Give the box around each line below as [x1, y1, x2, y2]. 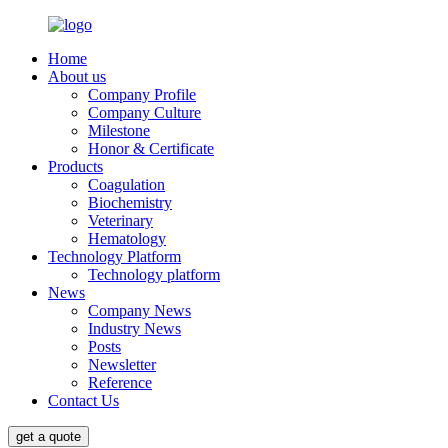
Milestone [88, 122, 150, 139]
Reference [88, 374, 152, 391]
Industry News [88, 320, 181, 337]
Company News [88, 302, 191, 319]
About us [48, 68, 106, 85]
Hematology [88, 230, 166, 247]
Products [48, 158, 103, 175]
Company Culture [88, 104, 201, 121]
